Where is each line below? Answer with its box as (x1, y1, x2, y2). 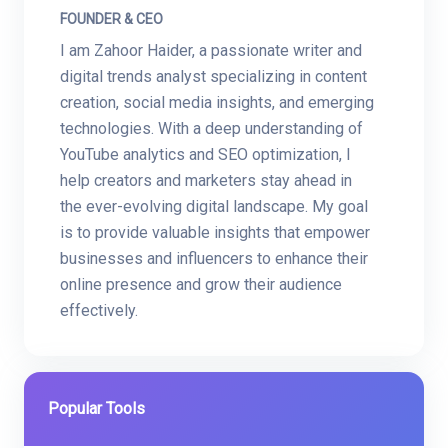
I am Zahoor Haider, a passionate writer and (60, 41, 362, 61)
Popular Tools (48, 399, 145, 419)
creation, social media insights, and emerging (60, 93, 374, 113)
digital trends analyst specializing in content (60, 67, 367, 87)
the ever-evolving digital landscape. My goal (60, 197, 368, 217)
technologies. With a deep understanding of (60, 119, 363, 139)
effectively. (60, 301, 138, 321)
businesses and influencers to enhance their (60, 249, 368, 269)
